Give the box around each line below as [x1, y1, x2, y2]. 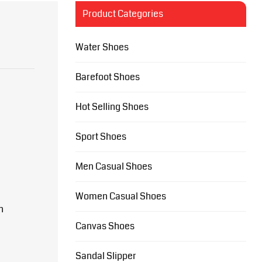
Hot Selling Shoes [75, 100, 149, 113]
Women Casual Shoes [75, 189, 166, 203]
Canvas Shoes [75, 219, 135, 233]
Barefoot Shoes [75, 70, 140, 84]
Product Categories [82, 7, 163, 20]
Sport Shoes [75, 130, 126, 143]
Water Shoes [75, 40, 129, 54]
